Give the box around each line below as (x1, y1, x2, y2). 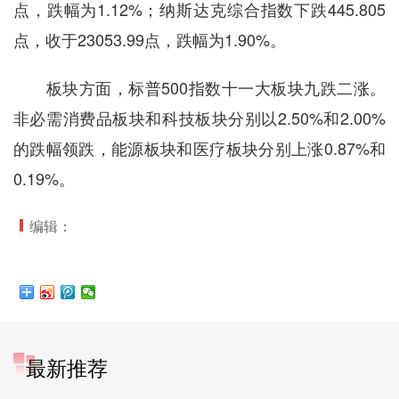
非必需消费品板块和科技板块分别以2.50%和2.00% (12, 106, 387, 130)
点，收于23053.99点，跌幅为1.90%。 (12, 28, 286, 52)
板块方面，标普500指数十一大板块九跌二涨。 (12, 76, 387, 100)
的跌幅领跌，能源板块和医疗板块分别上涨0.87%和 (12, 136, 387, 160)
